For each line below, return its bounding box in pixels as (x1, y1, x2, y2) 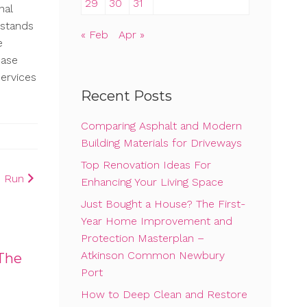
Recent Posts (81, 88, 172, 105)
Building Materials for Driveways (81, 136, 242, 150)
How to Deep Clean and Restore (81, 288, 247, 302)
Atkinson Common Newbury (81, 249, 225, 262)
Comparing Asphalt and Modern (81, 119, 242, 133)
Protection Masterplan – (81, 232, 204, 245)
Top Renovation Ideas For (81, 158, 211, 172)
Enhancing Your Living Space (81, 175, 223, 189)
